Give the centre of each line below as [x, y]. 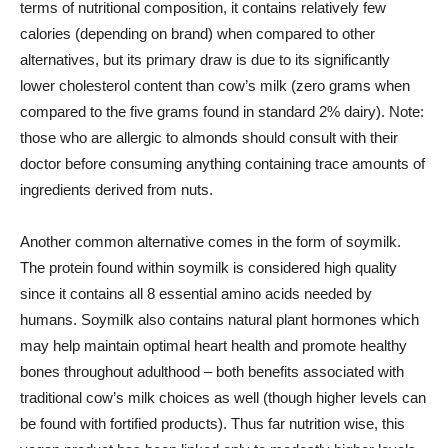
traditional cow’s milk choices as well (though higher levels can [223, 397]
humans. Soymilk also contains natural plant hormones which [219, 319]
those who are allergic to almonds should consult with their [209, 137]
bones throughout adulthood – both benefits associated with [212, 371]
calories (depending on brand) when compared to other [197, 33]
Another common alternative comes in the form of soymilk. [210, 241]
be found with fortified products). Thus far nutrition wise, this [212, 423]
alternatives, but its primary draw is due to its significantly [205, 59]
